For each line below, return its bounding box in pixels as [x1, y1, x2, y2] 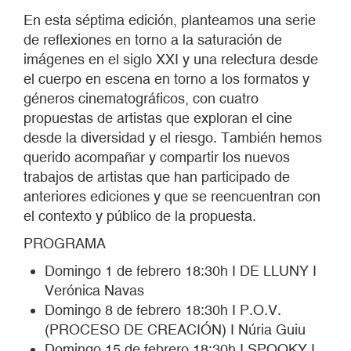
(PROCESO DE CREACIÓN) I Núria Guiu [45, 321, 306, 338]
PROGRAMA [24, 235, 106, 252]
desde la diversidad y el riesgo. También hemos [24, 129, 322, 147]
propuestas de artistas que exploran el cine [24, 110, 292, 127]
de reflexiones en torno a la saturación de [24, 31, 282, 49]
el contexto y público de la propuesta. [24, 208, 256, 225]
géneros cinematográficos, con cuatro [24, 90, 259, 107]
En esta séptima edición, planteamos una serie [24, 12, 316, 29]
